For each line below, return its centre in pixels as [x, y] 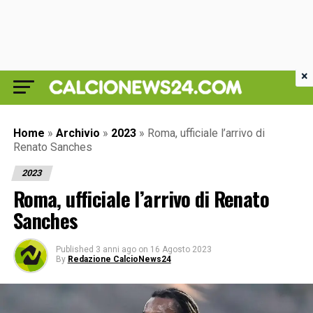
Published [74, 249]
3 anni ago [116, 249]
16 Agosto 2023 [181, 249]
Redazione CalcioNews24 [119, 259]
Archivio [78, 133]
